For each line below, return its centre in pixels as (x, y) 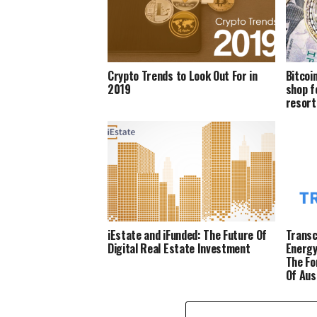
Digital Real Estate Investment (179, 248)
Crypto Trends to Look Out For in (183, 75)
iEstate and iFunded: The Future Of (188, 235)
